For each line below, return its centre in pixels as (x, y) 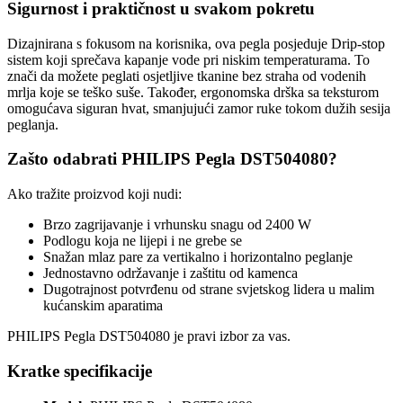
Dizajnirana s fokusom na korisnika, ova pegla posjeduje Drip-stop (196, 43)
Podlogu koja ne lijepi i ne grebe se (143, 241)
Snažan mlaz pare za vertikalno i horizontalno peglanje (198, 257)
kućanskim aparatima (103, 306)
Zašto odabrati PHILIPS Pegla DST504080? (172, 159)
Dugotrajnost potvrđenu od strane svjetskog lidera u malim (209, 290)
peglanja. (33, 124)
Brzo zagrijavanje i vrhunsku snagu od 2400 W (177, 225)
